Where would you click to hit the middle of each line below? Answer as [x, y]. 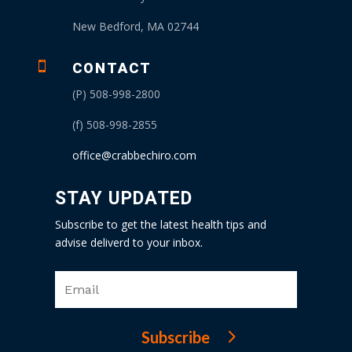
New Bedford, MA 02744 [135, 27]
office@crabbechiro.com [134, 156]
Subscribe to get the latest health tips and [160, 225]
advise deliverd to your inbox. [128, 243]
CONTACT [112, 68]
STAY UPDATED [123, 199]
